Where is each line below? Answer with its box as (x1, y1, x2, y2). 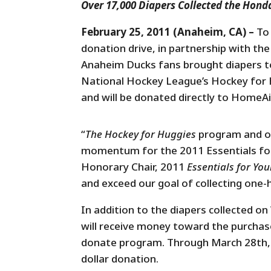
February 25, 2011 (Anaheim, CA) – (81, 25, 257, 39)
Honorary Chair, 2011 (81, 160, 188, 174)
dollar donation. (81, 252, 159, 266)
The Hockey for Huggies (85, 127, 199, 142)
